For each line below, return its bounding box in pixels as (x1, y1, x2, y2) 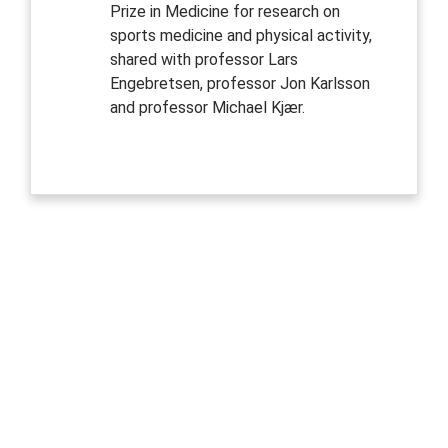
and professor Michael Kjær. (109, 97, 305, 117)
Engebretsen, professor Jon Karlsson (109, 73, 370, 93)
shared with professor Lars (109, 49, 298, 69)
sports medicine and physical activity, (109, 25, 372, 45)
